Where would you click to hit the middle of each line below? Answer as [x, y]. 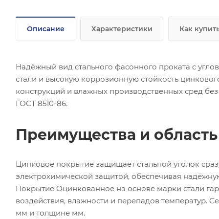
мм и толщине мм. [50, 213]
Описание [46, 29]
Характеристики [122, 29]
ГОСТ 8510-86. [42, 103]
